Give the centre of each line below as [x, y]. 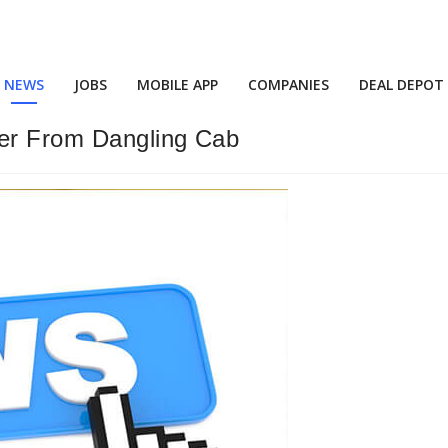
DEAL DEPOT [401, 84]
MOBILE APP [177, 84]
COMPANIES [288, 84]
